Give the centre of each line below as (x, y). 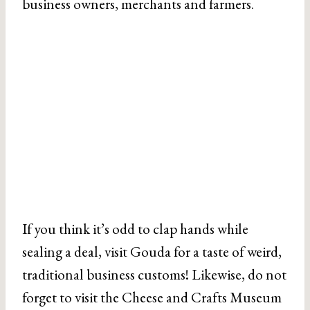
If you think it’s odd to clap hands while (135, 228)
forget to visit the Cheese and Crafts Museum (152, 297)
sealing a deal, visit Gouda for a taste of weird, (152, 251)
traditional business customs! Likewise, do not (154, 274)
